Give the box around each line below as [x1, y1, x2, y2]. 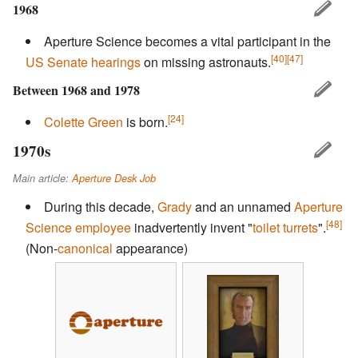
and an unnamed [192, 197, 294, 217]
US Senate [26, 52, 88, 71]
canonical [58, 239, 113, 258]
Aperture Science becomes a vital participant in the [44, 31, 331, 50]
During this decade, [44, 197, 157, 217]
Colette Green [44, 112, 123, 131]
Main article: [13, 170, 72, 185]
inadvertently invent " [131, 218, 253, 237]
